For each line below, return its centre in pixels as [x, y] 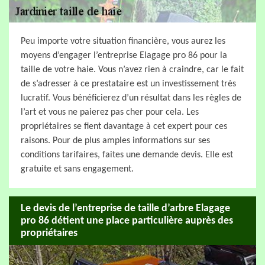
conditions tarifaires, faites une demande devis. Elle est [127, 155]
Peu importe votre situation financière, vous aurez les [123, 41]
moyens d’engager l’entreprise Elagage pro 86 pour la [124, 56]
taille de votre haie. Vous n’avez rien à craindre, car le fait [132, 70]
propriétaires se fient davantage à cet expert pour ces [124, 127]
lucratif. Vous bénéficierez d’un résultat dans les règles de [131, 98]
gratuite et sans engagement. [77, 169]
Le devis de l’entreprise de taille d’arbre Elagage [125, 208]
